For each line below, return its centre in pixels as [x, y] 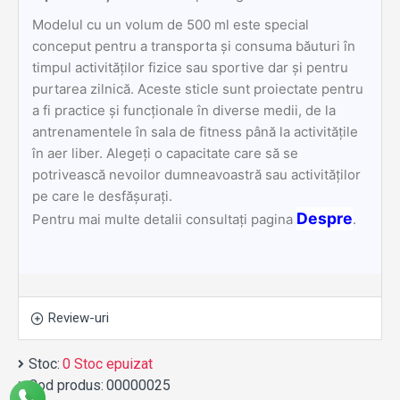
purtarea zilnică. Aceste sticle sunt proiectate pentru [198, 89]
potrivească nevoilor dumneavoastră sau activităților [196, 175]
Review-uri [79, 318]
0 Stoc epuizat [108, 364]
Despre [325, 218]
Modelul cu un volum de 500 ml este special [171, 25]
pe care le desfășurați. [102, 196]
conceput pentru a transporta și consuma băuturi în [194, 46]
